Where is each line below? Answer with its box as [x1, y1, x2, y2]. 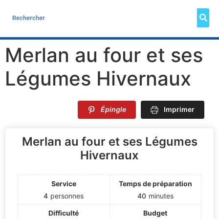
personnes [50, 191, 84, 200]
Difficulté [48, 208, 79, 217]
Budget [143, 208, 168, 217]
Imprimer [164, 105, 195, 113]
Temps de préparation [118, 179, 192, 188]
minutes [148, 191, 174, 200]
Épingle [101, 105, 126, 113]
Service [51, 179, 76, 188]
